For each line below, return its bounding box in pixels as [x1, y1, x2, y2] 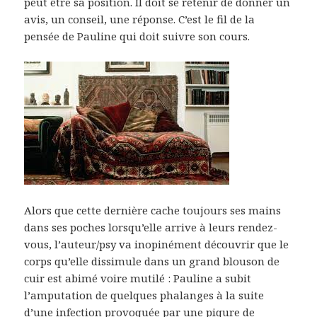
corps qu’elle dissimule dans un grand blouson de [24, 254, 280, 269]
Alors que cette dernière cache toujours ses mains [24, 203, 282, 218]
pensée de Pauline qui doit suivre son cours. [24, 29, 250, 44]
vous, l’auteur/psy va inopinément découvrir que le [24, 237, 289, 252]
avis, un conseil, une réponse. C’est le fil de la [24, 12, 255, 27]
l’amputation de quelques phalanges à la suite [24, 288, 265, 303]
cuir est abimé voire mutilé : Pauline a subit [24, 271, 252, 286]
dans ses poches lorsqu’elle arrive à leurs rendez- [24, 220, 278, 235]
